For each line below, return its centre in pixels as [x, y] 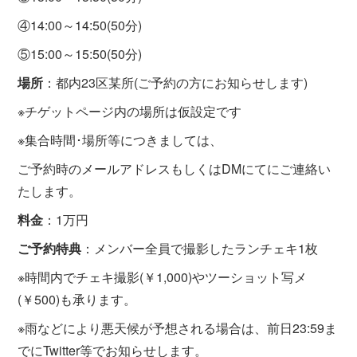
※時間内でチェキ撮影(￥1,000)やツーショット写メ [163, 277]
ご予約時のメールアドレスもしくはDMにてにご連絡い [175, 168]
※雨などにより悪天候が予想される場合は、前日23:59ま [178, 328]
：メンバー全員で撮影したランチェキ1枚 [200, 248]
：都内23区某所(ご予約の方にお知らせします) [176, 82]
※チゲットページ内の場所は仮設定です [130, 111]
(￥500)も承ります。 [77, 299]
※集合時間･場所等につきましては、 [120, 139]
